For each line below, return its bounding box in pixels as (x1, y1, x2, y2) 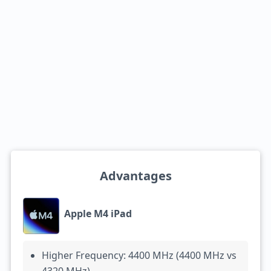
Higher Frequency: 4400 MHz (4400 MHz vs (41, 249, 237, 262)
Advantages (99, 168, 172, 184)
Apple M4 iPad (64, 206, 132, 220)
